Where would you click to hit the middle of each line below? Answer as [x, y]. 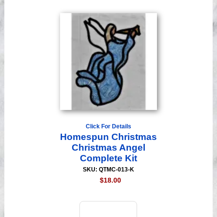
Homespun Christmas [108, 137]
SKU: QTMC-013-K [108, 170]
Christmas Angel [108, 148]
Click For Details [108, 127]
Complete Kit [108, 158]
